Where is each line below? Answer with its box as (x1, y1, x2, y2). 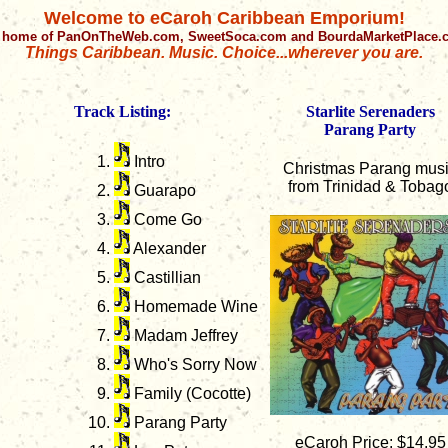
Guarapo (130, 182, 196, 200)
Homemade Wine (130, 298, 258, 316)
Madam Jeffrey (130, 327, 238, 345)
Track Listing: (74, 103, 171, 120)
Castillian (130, 269, 201, 287)
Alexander (130, 240, 206, 258)
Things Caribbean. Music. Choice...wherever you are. (25, 44, 423, 61)
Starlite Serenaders (305, 103, 435, 120)
